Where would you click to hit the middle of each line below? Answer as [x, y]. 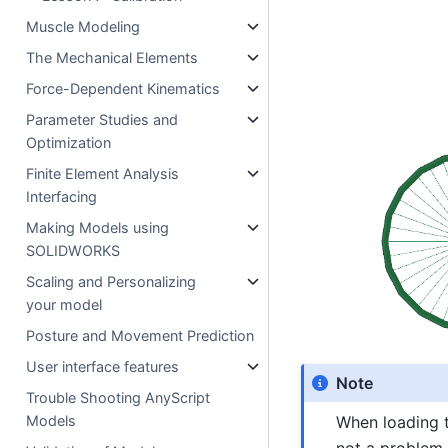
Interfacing [62, 196]
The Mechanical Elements [112, 57]
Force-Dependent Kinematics [123, 88]
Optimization [69, 142]
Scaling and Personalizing [111, 281]
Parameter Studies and [102, 119]
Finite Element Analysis [103, 173]
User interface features [103, 366]
